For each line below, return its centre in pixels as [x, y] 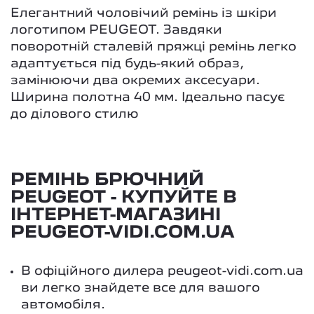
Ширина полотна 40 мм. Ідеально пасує [148, 97]
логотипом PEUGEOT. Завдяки [116, 30]
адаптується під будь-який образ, [127, 64]
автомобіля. [63, 305]
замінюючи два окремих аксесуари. [135, 81]
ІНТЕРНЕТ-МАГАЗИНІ [116, 215]
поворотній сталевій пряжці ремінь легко [153, 47]
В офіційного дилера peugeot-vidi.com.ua [162, 271]
